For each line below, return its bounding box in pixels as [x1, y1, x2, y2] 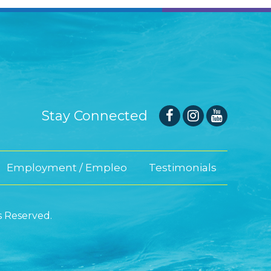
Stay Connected [42, 108, 148, 124]
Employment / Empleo [7, 162, 127, 174]
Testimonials [149, 162, 217, 174]
